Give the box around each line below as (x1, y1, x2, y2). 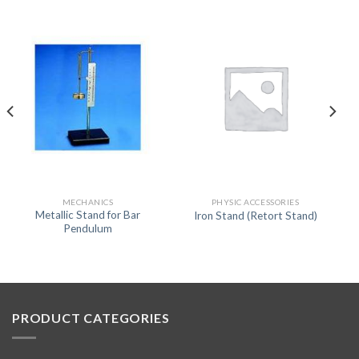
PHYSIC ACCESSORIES (211, 196, 300, 207)
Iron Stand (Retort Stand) (193, 209, 317, 223)
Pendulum (63, 222, 112, 236)
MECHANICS (62, 196, 114, 207)
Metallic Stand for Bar (35, 208, 140, 222)
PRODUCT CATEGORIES (12, 310, 170, 326)
